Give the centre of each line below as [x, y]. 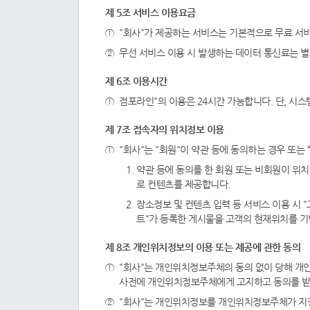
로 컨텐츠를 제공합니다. [183, 184]
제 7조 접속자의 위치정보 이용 [165, 129]
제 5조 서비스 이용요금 [151, 12]
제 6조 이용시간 [136, 81]
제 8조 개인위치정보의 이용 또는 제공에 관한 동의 [203, 247]
